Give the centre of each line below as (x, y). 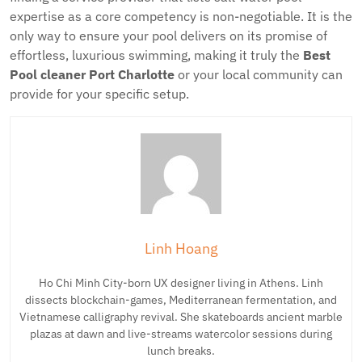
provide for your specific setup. (99, 94)
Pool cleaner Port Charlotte (92, 74)
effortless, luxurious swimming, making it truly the (156, 55)
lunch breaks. (181, 351)
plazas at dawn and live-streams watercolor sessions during (181, 334)
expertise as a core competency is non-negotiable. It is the (181, 16)
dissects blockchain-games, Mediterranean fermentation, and (181, 300)
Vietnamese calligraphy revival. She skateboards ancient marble (181, 317)
